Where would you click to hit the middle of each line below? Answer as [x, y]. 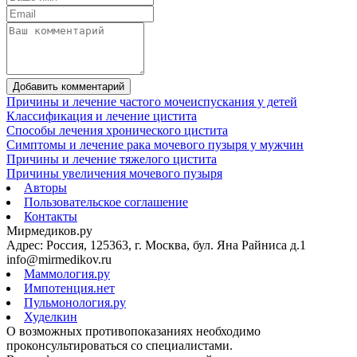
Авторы [45, 187]
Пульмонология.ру [75, 302]
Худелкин [51, 316]
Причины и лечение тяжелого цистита [112, 159]
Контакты [51, 216]
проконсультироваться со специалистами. [120, 345]
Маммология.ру [67, 273]
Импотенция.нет [69, 288]
